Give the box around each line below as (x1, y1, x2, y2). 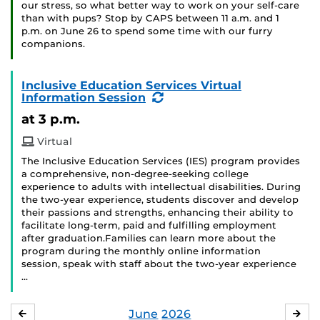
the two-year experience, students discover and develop (21, 194, 299, 206)
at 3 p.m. (21, 111, 80, 128)
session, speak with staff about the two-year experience (21, 259, 296, 270)
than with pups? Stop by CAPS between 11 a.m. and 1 (21, 13, 279, 24)
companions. (21, 39, 88, 50)
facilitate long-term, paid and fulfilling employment (21, 220, 276, 231)
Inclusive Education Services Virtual (21, 79, 241, 93)
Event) (163, 102, 202, 116)
